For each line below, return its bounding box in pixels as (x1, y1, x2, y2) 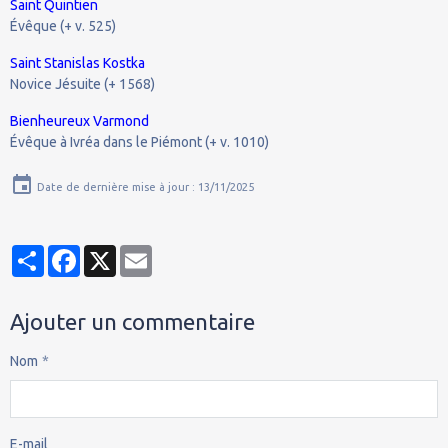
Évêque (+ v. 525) (10, 17, 116, 34)
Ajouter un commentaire (10, 308, 255, 334)
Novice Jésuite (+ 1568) (10, 75, 155, 92)
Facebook (80, 244, 139, 261)
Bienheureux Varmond (10, 112, 149, 129)
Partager (44, 244, 97, 261)
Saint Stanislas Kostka (10, 54, 145, 71)
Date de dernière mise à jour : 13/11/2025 (34, 180, 254, 193)
